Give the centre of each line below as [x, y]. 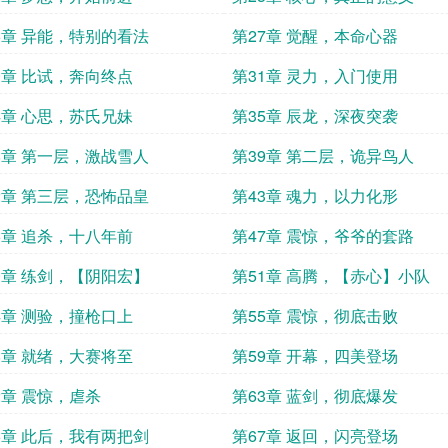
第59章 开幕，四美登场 [315, 355]
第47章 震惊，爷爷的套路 [323, 235]
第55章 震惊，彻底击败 [315, 315]
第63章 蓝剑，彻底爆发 [315, 395]
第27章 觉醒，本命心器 [315, 35]
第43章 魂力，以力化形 [315, 195]
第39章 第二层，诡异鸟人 [323, 155]
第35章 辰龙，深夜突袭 [315, 115]
